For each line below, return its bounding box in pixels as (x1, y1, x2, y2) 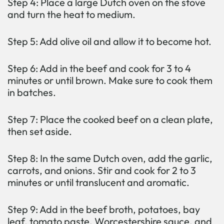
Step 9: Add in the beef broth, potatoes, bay (7, 203, 200, 216)
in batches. (7, 86, 56, 99)
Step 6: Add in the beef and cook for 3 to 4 (7, 62, 191, 75)
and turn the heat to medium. (7, 8, 135, 21)
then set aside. (7, 125, 72, 138)
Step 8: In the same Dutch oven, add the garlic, (7, 152, 212, 165)
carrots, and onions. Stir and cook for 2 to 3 (7, 164, 196, 177)
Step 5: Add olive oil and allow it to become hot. (7, 35, 211, 48)
